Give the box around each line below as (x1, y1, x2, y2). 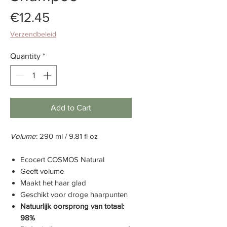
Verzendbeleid (10, 29, 56, 38)
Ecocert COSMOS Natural (20, 155, 104, 164)
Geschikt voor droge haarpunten (20, 190, 128, 199)
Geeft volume (20, 166, 64, 175)
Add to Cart (51, 103, 91, 112)
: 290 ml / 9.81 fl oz (36, 131, 98, 140)
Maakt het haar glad (20, 178, 86, 187)
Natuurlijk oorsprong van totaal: (20, 201, 124, 210)
